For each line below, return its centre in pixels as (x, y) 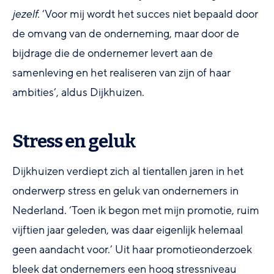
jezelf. (26, 14)
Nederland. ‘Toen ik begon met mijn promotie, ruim (136, 210)
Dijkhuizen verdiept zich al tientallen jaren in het (128, 171)
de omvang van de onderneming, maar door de (126, 33)
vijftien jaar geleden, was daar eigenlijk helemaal (128, 230)
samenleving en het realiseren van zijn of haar (121, 72)
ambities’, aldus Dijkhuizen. (78, 92)
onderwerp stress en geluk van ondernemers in (125, 191)
